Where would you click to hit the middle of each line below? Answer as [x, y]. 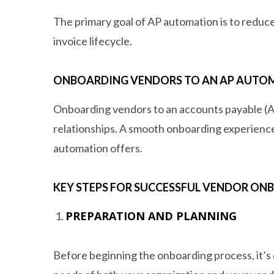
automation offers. [99, 148]
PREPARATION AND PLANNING [151, 216]
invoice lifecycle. [93, 41]
